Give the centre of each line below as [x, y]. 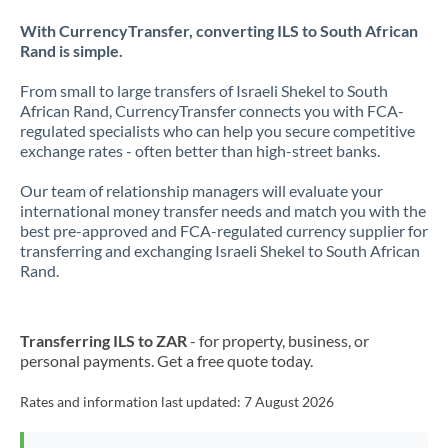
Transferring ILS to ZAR [103, 340]
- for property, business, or [278, 340]
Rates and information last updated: [132, 402]
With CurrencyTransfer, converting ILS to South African [219, 30]
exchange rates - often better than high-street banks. [200, 150]
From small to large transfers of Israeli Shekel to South [204, 90]
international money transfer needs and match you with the [223, 210]
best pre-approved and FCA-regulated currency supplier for [224, 230]
